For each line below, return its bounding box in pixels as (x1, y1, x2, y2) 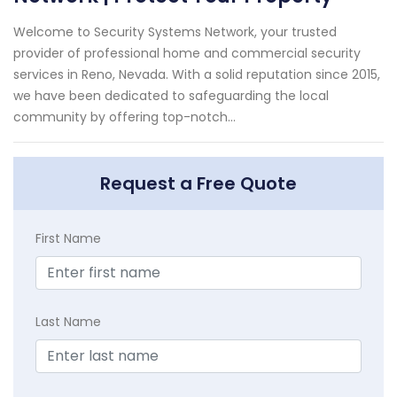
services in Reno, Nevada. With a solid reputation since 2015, (13, 66, 380, 84)
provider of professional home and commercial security (13, 44, 361, 63)
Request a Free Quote (100, 171, 297, 197)
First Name (35, 230, 101, 248)
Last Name (35, 313, 101, 331)
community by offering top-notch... (13, 108, 236, 127)
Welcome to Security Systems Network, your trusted (13, 23, 337, 42)
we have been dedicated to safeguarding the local (13, 87, 329, 105)
